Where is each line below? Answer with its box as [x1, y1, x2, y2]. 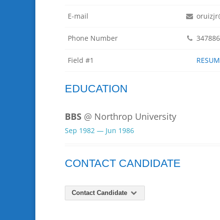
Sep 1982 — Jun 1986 [65, 125, 134, 135]
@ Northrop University [84, 110, 176, 122]
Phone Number [68, 33, 118, 43]
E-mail [68, 11, 88, 21]
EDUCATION [65, 82, 128, 95]
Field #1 [68, 55, 94, 65]
